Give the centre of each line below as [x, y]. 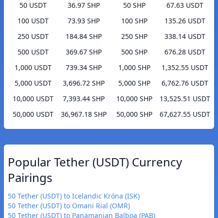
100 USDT [33, 21]
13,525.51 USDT [185, 99]
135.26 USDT [185, 21]
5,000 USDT [33, 83]
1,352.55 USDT [185, 68]
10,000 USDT [33, 99]
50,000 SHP [134, 114]
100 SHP [134, 21]
